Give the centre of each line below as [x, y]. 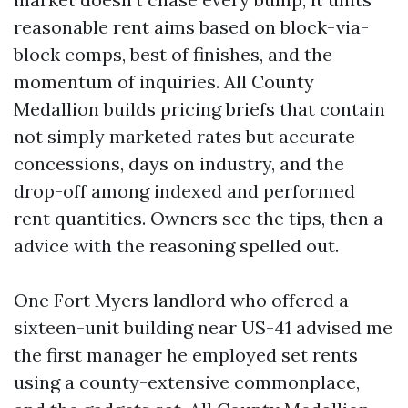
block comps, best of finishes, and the [173, 54]
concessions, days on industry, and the [179, 163]
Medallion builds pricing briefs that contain [199, 109]
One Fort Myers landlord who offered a [181, 300]
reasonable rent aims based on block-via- [191, 27]
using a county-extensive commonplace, [187, 382]
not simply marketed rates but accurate [184, 136]
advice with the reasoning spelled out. [176, 245]
